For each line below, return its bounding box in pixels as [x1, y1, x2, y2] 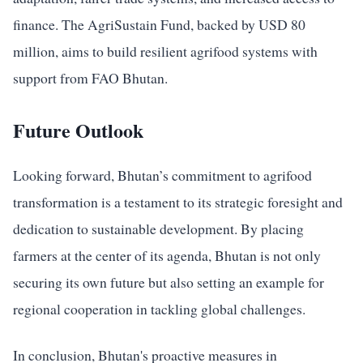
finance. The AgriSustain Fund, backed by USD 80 [13, 15, 305, 34]
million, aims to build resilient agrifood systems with [13, 41, 318, 61]
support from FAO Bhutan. [13, 68, 168, 88]
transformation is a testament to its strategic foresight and [13, 192, 343, 211]
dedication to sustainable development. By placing [13, 219, 304, 238]
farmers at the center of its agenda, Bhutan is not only [13, 246, 321, 265]
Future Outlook [13, 116, 143, 144]
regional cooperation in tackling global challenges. [13, 299, 305, 318]
